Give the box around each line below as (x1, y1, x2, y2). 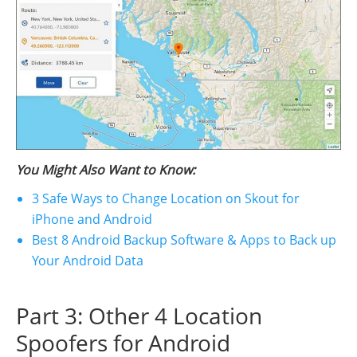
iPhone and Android (32, 210, 152, 228)
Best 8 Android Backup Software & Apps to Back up (32, 230, 336, 249)
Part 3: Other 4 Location (16, 300, 262, 331)
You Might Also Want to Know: (16, 160, 195, 178)
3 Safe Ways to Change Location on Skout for (32, 189, 300, 207)
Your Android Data (32, 251, 143, 269)
